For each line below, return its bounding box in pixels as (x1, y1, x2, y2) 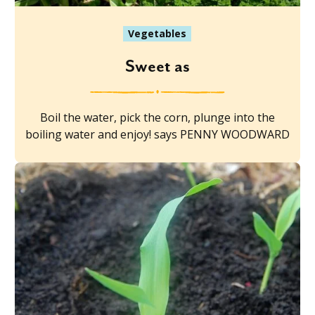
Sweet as (124, 56, 190, 77)
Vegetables (128, 26, 187, 40)
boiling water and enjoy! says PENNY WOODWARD (25, 126, 290, 142)
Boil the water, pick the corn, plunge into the (39, 109, 275, 125)
